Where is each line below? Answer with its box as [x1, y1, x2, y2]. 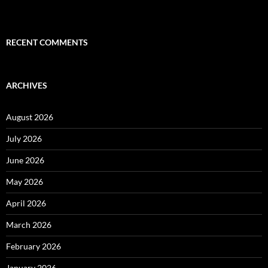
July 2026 [6, 133, 42, 144]
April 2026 [6, 198, 46, 209]
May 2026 [6, 176, 43, 187]
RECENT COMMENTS [6, 37, 88, 48]
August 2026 [6, 112, 53, 123]
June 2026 [6, 155, 44, 166]
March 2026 [6, 220, 51, 230]
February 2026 [6, 241, 61, 252]
